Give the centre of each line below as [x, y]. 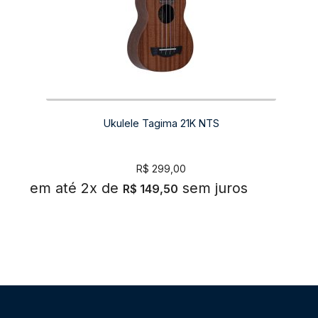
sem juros [215, 188]
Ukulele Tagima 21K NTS [161, 123]
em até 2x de [74, 188]
